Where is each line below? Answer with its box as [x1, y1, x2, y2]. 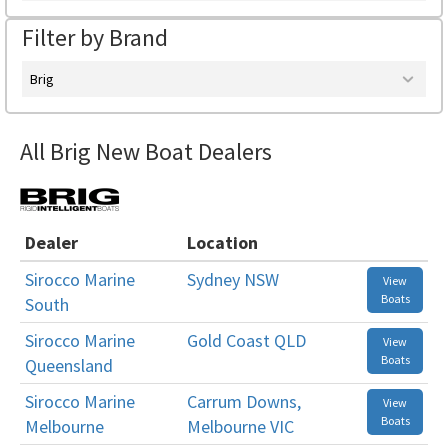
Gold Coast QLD [187, 329, 306, 352]
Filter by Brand [22, 22, 168, 53]
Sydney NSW [187, 268, 279, 291]
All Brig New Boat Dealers [20, 136, 272, 167]
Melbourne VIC [187, 415, 294, 438]
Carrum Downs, [187, 390, 301, 413]
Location [187, 231, 258, 254]
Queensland [25, 354, 113, 377]
